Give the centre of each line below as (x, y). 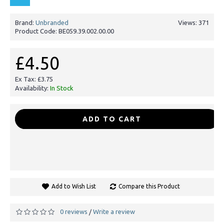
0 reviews (74, 211)
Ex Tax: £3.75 (34, 79)
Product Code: (37, 31)
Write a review (114, 211)
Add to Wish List (73, 186)
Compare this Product (149, 186)
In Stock (62, 88)
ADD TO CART (112, 119)
